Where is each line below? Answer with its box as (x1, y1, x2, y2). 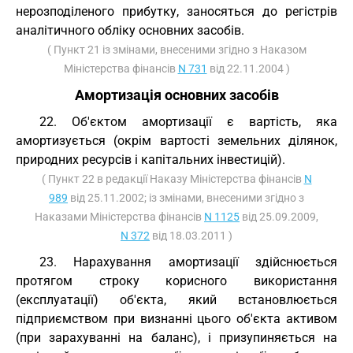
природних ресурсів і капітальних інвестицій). (16, 152, 285, 167)
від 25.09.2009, (240, 210, 318, 223)
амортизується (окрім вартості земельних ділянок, (16, 133, 337, 148)
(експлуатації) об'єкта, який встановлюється (16, 292, 337, 307)
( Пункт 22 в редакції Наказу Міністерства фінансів (41, 173, 304, 185)
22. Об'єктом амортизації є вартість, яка (39, 114, 337, 129)
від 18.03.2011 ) (150, 229, 232, 242)
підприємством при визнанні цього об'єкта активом (16, 311, 337, 326)
